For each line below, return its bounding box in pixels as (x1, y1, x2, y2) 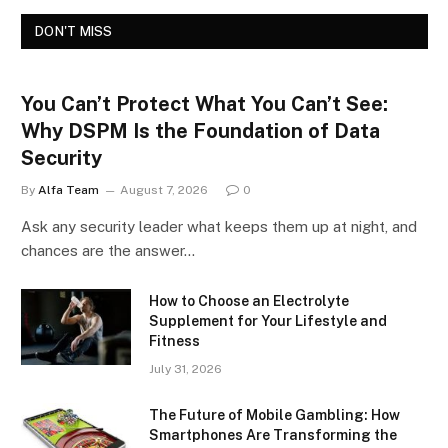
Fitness (149, 332, 203, 349)
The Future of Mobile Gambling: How (149, 406, 400, 423)
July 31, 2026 (149, 361, 222, 376)
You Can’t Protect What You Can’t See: (21, 91, 388, 116)
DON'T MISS (35, 23, 113, 39)
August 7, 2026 (120, 182, 208, 197)
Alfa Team (38, 182, 99, 197)
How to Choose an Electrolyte (149, 292, 349, 309)
